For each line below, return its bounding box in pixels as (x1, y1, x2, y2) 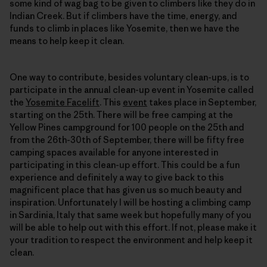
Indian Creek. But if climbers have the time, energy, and (10, 10, 237, 21)
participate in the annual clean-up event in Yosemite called (10, 83, 254, 95)
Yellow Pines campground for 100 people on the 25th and (10, 121, 244, 133)
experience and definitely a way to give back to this (10, 171, 224, 183)
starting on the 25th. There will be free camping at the (10, 108, 233, 120)
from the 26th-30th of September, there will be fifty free (10, 133, 244, 145)
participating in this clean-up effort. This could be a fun (10, 159, 240, 170)
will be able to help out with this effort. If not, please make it (10, 221, 257, 233)
